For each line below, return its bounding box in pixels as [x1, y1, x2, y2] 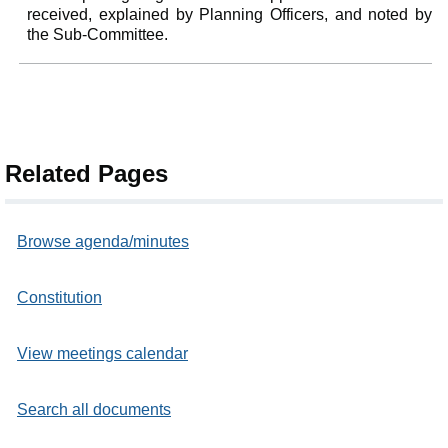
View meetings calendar [17, 344, 188, 362]
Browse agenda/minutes [17, 232, 189, 250]
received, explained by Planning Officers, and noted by [27, 5, 433, 23]
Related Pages [5, 159, 168, 187]
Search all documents [17, 400, 171, 418]
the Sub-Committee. [27, 25, 169, 43]
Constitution [17, 288, 102, 306]
